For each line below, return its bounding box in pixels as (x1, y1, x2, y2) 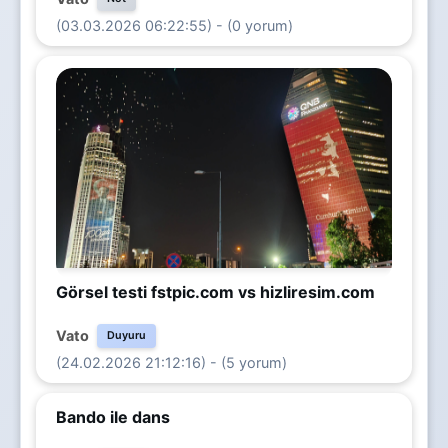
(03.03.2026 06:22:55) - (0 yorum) (56, 16, 293, 34)
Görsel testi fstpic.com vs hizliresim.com (56, 281, 375, 302)
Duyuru (107, 328, 146, 342)
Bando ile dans (56, 406, 170, 427)
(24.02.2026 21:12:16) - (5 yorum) (56, 353, 287, 371)
